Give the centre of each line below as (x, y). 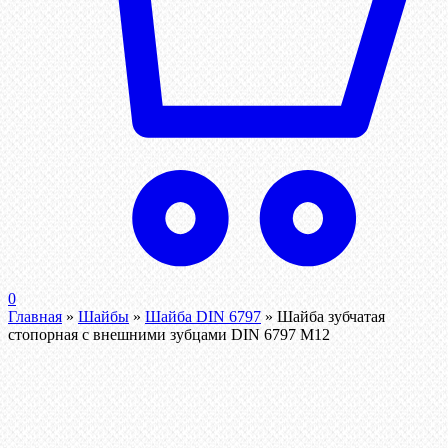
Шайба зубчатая (331, 317)
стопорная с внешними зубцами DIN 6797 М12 (169, 335)
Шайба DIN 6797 (203, 317)
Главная (35, 317)
